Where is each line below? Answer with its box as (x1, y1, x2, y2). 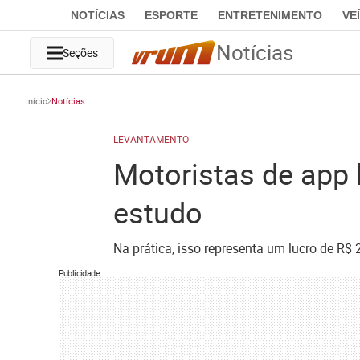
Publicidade (58, 267, 100, 279)
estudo (112, 193, 202, 231)
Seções (62, 45, 98, 60)
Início (26, 95, 47, 107)
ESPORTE (144, 9, 198, 22)
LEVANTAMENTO (112, 133, 189, 145)
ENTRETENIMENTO (217, 9, 322, 22)
